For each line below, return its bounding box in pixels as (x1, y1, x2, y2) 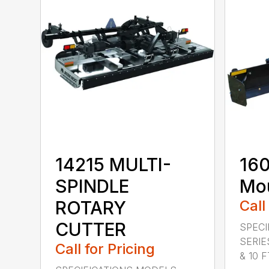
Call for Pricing (55, 240, 156, 258)
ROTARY (55, 197, 127, 219)
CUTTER (55, 219, 127, 241)
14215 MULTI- (55, 154, 172, 176)
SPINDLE (55, 175, 130, 198)
